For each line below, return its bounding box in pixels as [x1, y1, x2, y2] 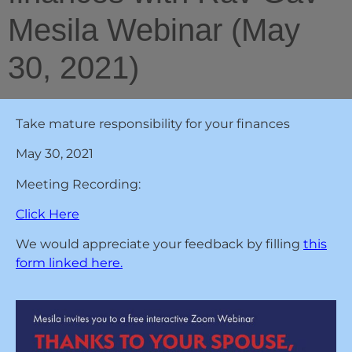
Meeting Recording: [16, 176, 141, 192]
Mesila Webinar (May [8, 12, 300, 47]
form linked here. [16, 255, 123, 271]
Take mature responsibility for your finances [16, 115, 290, 131]
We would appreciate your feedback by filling [16, 236, 303, 252]
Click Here [16, 206, 79, 222]
